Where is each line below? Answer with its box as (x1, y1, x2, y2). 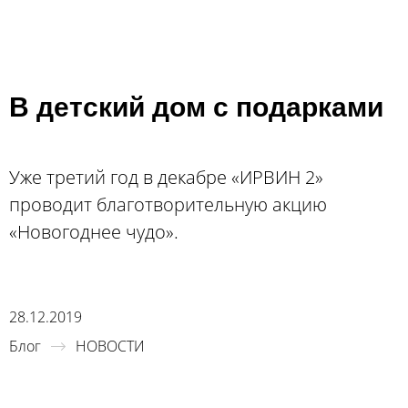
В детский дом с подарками (9, 92, 383, 122)
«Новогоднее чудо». (9, 219, 178, 244)
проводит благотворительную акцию (9, 192, 327, 217)
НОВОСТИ (76, 336, 145, 356)
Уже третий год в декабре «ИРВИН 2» (9, 165, 323, 189)
